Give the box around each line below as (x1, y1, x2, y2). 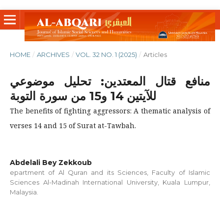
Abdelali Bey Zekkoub (9, 158, 92, 167)
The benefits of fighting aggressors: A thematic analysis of (9, 106, 211, 115)
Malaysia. (9, 188, 38, 196)
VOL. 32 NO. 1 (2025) (76, 50, 137, 58)
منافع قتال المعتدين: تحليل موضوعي (9, 74, 211, 88)
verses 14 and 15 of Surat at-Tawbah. (9, 120, 136, 130)
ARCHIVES (36, 50, 70, 58)
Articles (143, 50, 167, 58)
